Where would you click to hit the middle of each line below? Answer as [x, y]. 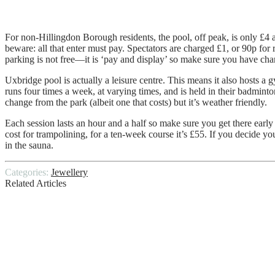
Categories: [28, 172]
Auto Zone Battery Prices [85, 209]
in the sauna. [29, 145]
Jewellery [69, 172]
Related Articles [36, 183]
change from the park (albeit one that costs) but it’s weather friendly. [136, 102]
